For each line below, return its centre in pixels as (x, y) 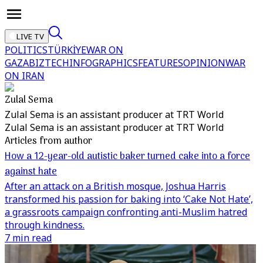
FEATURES (161, 63)
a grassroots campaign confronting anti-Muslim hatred (126, 212)
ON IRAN (25, 76)
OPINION (204, 63)
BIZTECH (49, 63)
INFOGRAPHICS (104, 63)
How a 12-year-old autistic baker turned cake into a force (127, 157)
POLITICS (26, 50)
